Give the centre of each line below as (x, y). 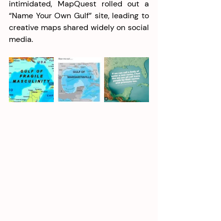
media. (22, 39)
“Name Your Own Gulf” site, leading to (79, 15)
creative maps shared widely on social (79, 27)
